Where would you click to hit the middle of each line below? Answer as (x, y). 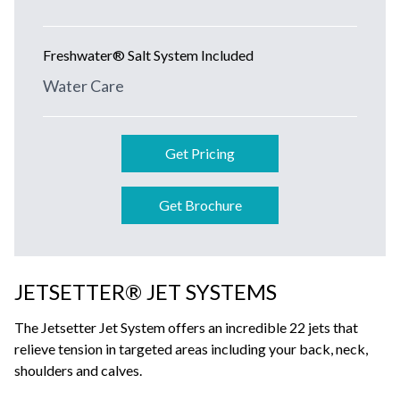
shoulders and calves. (78, 371)
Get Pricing (200, 154)
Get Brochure (200, 205)
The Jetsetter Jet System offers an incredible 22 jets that (186, 328)
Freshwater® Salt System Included (148, 55)
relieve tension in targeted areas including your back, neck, (191, 349)
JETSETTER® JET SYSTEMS (146, 292)
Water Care (83, 86)
